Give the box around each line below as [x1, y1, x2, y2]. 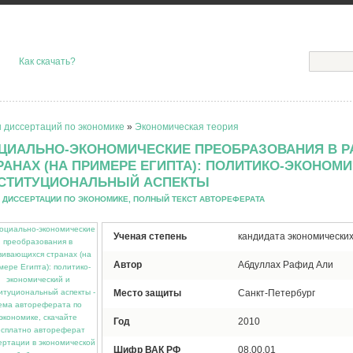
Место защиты [113, 288, 181, 299]
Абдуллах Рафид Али [238, 259, 333, 270]
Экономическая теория [135, 121, 239, 132]
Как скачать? [19, 56, 76, 67]
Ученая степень [113, 231, 187, 242]
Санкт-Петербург [238, 288, 315, 299]
